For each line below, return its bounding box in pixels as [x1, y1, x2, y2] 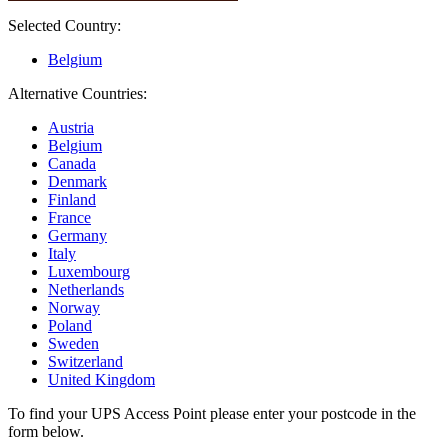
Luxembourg [48, 263, 130, 281]
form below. [8, 423, 84, 441]
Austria [48, 119, 94, 137]
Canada [48, 155, 96, 173]
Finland [48, 191, 96, 209]
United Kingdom [48, 371, 155, 389]
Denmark [48, 173, 107, 191]
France [48, 209, 91, 227]
